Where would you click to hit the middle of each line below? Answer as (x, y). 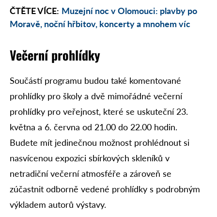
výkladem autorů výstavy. (58, 205)
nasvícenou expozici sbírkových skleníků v (90, 158)
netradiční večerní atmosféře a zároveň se (91, 174)
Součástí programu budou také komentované (95, 81)
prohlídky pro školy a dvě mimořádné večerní (96, 96)
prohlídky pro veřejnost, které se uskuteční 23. (99, 112)
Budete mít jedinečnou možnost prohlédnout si (100, 143)
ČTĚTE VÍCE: (34, 11)
